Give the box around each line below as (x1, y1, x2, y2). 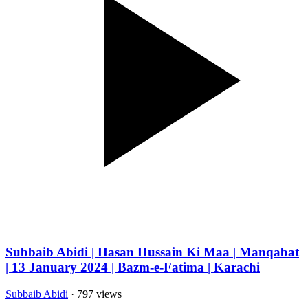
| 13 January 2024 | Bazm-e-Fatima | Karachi (5, 259, 260, 274)
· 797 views (68, 287, 122, 300)
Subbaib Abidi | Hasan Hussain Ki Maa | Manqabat (5, 244, 299, 259)
